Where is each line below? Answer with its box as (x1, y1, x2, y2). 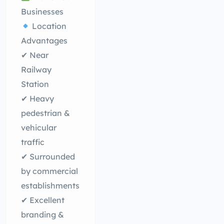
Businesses (21, 6, 64, 16)
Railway (21, 64, 52, 74)
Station (21, 79, 49, 89)
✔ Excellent (21, 195, 65, 205)
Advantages (21, 35, 68, 45)
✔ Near (21, 50, 49, 60)
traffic (21, 137, 45, 147)
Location (30, 21, 67, 31)
